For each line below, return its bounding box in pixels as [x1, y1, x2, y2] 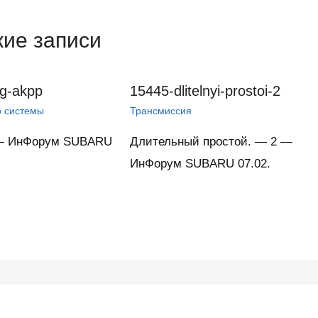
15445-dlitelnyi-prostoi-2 [130, 83, 281, 99]
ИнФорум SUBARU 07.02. [130, 157, 271, 171]
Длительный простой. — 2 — [130, 135, 293, 149]
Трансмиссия [130, 105, 192, 117]
